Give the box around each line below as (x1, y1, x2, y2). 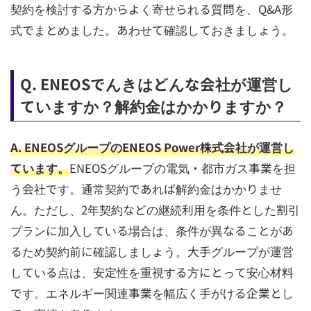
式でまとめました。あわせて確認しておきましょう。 (10, 21, 294, 38)
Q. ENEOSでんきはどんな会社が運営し (19, 73, 293, 95)
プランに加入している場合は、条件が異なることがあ (10, 221, 294, 239)
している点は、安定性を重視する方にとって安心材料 (10, 263, 294, 280)
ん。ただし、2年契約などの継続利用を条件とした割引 (10, 201, 300, 218)
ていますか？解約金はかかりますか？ (19, 95, 287, 117)
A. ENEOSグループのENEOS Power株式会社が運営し (10, 138, 294, 155)
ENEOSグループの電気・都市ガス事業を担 (69, 159, 296, 176)
